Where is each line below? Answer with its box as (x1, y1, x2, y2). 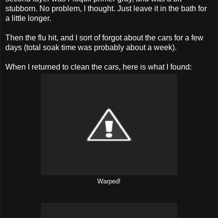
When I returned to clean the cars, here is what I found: (5, 62, 192, 71)
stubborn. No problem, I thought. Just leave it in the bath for (5, 4, 207, 13)
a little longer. (5, 14, 51, 22)
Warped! (97, 178, 121, 185)
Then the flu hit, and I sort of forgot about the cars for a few (5, 33, 203, 42)
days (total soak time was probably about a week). (5, 43, 177, 52)
